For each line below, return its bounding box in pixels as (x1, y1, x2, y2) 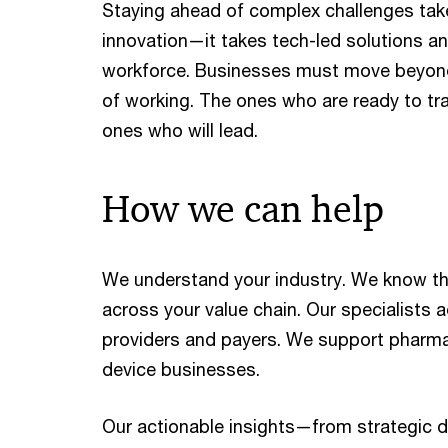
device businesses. (102, 358, 260, 380)
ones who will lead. (102, 119, 263, 141)
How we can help (102, 185, 384, 233)
